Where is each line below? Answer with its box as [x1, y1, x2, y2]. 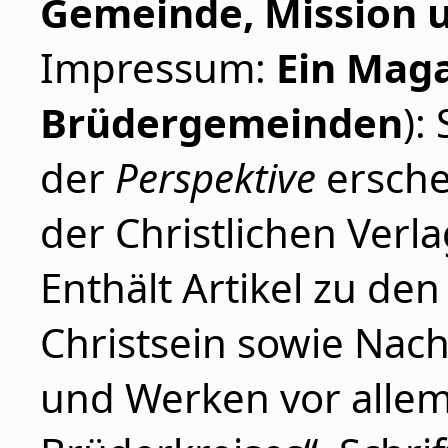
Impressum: [40, 40, 276, 95]
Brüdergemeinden [40, 95, 403, 150]
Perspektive [115, 150, 316, 205]
